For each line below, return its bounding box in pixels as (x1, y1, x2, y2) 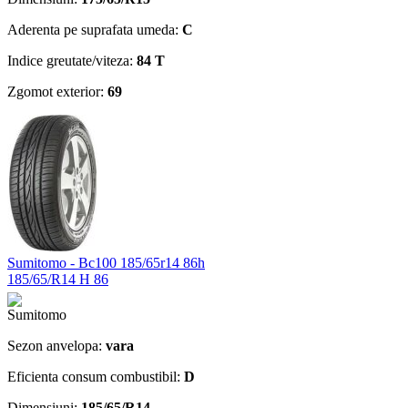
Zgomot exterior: (7, 83, 107, 99)
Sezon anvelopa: (7, 337, 106, 353)
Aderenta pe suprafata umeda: (7, 21, 182, 37)
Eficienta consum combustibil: (7, 368, 184, 384)
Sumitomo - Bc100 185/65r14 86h (7, 254, 205, 270)
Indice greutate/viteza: (7, 52, 137, 68)
